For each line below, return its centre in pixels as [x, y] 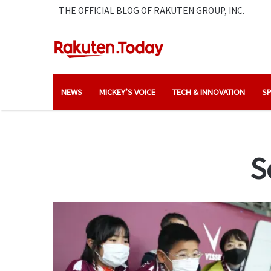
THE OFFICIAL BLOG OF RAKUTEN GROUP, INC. [152, 10]
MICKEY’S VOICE [127, 91]
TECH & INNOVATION [209, 91]
